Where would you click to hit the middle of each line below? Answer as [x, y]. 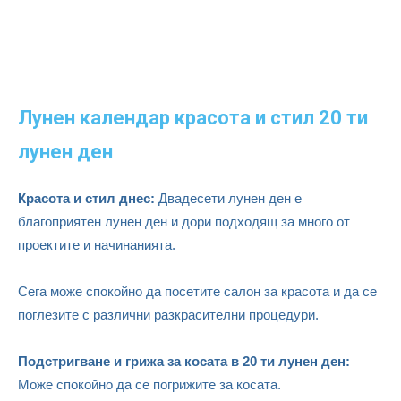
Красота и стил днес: [86, 199]
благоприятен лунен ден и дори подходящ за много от [184, 222]
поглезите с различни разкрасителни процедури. [168, 315]
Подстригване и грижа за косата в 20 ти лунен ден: [184, 362]
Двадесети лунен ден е [228, 199]
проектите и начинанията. [97, 245]
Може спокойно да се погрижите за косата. [149, 385]
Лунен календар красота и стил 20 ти [193, 118]
